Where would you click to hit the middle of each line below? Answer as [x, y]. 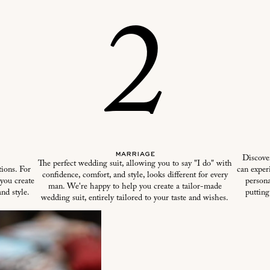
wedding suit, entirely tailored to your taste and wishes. [135, 199]
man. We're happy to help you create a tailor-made [135, 187]
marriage [135, 155]
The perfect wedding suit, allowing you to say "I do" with [135, 164]
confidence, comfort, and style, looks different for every [135, 176]
